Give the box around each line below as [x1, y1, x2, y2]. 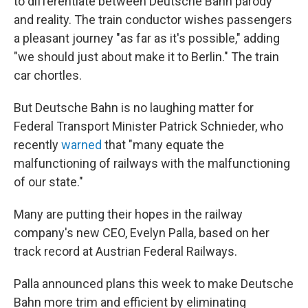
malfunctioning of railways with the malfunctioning [14, 155, 290, 170]
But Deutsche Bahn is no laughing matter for [14, 100, 254, 115]
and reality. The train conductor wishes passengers [14, 12, 292, 27]
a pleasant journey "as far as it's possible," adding [14, 30, 280, 45]
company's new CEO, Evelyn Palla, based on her [14, 225, 269, 240]
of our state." [14, 174, 83, 189]
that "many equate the [102, 137, 224, 152]
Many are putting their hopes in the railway [14, 206, 243, 221]
